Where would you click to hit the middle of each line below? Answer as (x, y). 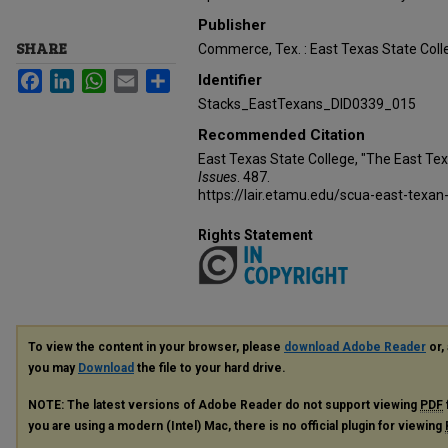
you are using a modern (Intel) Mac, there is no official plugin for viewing (236, 426)
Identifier (230, 80)
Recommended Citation (281, 135)
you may (53, 368)
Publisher (232, 25)
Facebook (73, 77)
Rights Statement (255, 235)
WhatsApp (138, 77)
